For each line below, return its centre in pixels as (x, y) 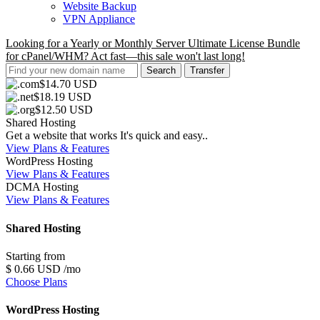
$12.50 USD (64, 110)
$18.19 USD (62, 97)
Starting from (35, 256)
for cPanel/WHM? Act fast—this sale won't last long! (125, 56)
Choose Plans (36, 281)
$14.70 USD (68, 84)
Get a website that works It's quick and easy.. (107, 136)
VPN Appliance (99, 19)
